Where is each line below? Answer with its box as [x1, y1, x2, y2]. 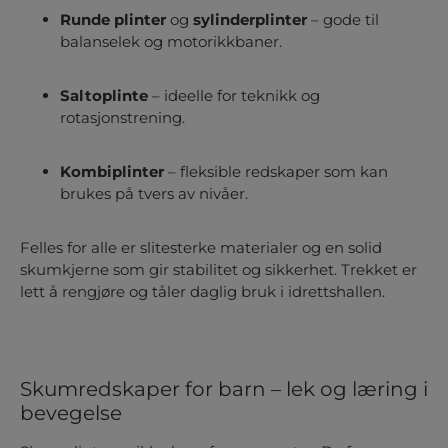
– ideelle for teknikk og [148, 86, 320, 106]
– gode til [307, 10, 379, 30]
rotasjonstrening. [60, 108, 185, 128]
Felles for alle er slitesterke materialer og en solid [20, 238, 382, 258]
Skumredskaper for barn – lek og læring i [20, 377, 428, 402]
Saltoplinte [60, 86, 148, 106]
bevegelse [20, 401, 122, 426]
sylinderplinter [193, 10, 307, 30]
